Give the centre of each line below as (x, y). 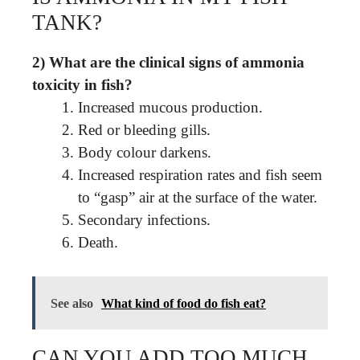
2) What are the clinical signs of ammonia (168, 62)
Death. (98, 242)
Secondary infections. (144, 219)
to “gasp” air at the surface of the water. (198, 197)
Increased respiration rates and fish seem (200, 174)
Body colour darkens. (145, 152)
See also (72, 303)
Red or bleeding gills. (144, 129)
